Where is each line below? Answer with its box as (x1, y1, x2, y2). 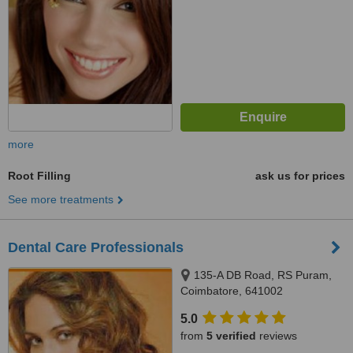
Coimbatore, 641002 (180, 284, 283, 297)
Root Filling (8, 169, 71, 182)
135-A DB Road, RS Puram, (194, 269, 332, 281)
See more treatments (8, 193, 113, 206)
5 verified (206, 329, 256, 342)
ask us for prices (255, 169, 345, 182)
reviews (256, 329, 297, 342)
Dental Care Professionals (8, 240, 184, 255)
